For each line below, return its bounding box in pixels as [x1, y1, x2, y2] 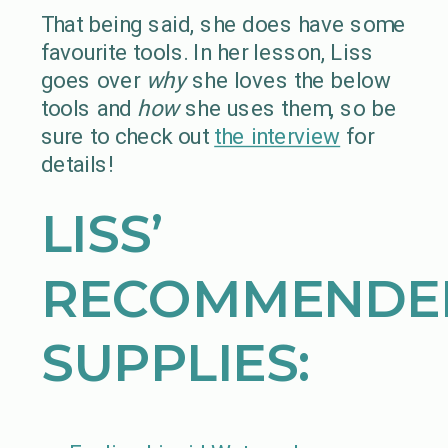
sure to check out [40, 123, 215, 150]
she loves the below [186, 67, 391, 94]
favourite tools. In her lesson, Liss [40, 39, 374, 66]
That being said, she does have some [40, 11, 406, 38]
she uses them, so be [179, 95, 397, 122]
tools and [40, 95, 138, 122]
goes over [40, 67, 146, 94]
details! [40, 151, 115, 178]
